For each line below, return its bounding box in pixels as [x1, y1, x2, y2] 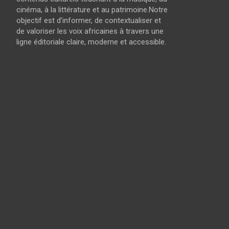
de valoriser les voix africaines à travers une [16, 26, 164, 36]
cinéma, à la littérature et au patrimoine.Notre [16, 5, 168, 14]
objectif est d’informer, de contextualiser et [16, 15, 161, 25]
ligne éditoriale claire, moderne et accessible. [16, 37, 166, 47]
